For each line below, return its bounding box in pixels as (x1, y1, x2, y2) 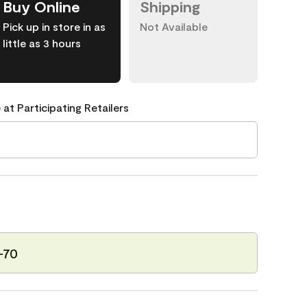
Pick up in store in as (3, 20, 106, 33)
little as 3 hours (3, 36, 81, 49)
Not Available (140, 20, 208, 33)
